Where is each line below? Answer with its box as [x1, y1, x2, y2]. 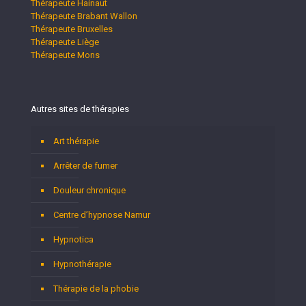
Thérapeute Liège [31, 37, 99, 47]
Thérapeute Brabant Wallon [31, 11, 137, 21]
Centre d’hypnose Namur [53, 210, 150, 220]
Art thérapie [53, 136, 99, 146]
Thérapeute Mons [31, 50, 100, 60]
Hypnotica [53, 234, 94, 245]
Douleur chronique [53, 185, 126, 195]
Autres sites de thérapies [31, 104, 129, 114]
